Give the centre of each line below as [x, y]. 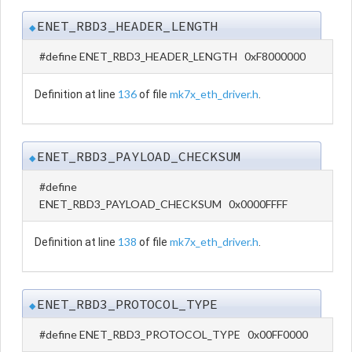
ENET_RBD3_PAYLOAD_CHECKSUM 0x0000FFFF [163, 203]
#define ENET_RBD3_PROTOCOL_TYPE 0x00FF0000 [174, 334]
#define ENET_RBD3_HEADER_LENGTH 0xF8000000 [172, 56]
